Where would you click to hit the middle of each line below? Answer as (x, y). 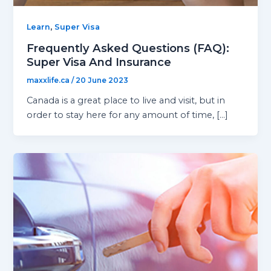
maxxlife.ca (49, 81)
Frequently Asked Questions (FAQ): (128, 48)
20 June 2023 (102, 81)
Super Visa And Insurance (99, 62)
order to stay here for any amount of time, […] (128, 115)
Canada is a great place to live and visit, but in (126, 101)
